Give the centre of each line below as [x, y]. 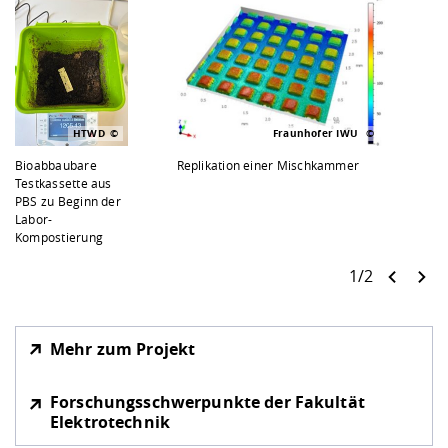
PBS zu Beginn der [68, 201]
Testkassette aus [63, 183]
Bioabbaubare [56, 165]
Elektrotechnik [110, 422]
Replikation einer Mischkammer [268, 165]
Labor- [34, 219]
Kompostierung [59, 237]
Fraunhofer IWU [317, 133]
